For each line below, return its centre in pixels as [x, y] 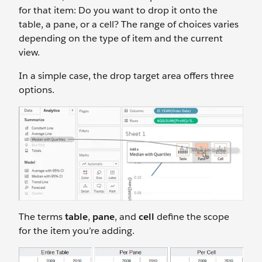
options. [37, 89]
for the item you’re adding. [77, 230]
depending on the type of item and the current [121, 38]
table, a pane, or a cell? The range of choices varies [129, 24]
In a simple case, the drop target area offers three [126, 75]
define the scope [193, 216]
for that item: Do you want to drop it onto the [118, 10]
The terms [42, 216]
